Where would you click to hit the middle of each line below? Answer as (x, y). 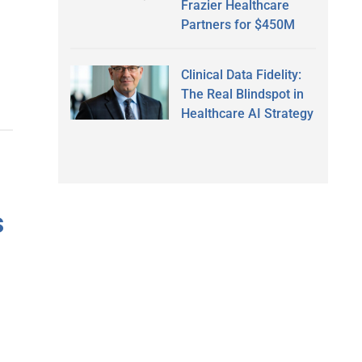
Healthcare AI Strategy (247, 113)
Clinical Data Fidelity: (241, 74)
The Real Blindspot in (242, 94)
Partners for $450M (238, 24)
